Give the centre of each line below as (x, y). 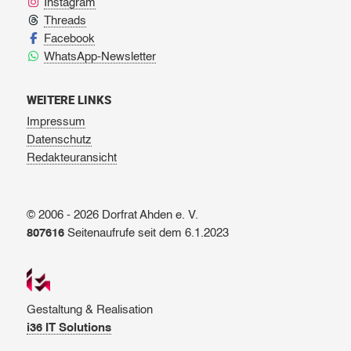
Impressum (56, 122)
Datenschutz (59, 140)
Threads (65, 21)
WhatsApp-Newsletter (100, 57)
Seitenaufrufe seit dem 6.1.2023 (146, 233)
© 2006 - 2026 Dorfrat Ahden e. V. (112, 215)
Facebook (70, 39)
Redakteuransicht (71, 158)
